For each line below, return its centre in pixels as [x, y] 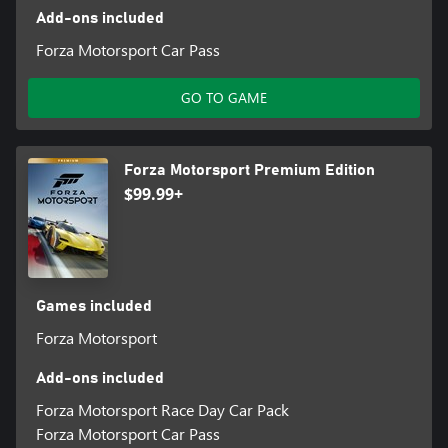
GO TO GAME [224, 97]
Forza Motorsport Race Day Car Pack [162, 409]
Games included [93, 305]
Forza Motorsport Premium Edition [249, 169]
